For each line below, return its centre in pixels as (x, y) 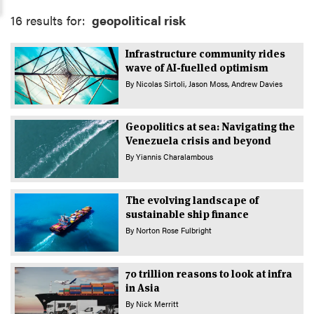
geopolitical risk (138, 20)
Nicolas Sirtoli (160, 83)
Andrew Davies (257, 83)
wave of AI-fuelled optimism (197, 67)
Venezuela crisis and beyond (198, 141)
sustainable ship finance (187, 214)
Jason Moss (208, 83)
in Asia (142, 288)
